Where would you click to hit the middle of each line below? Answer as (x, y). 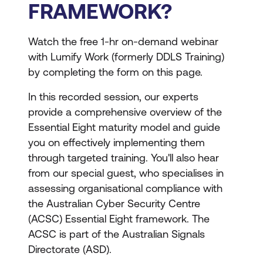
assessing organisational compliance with (125, 188)
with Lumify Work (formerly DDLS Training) (126, 57)
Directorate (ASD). (70, 249)
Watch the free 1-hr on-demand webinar (123, 41)
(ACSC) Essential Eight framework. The (119, 219)
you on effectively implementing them (117, 142)
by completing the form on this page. (115, 72)
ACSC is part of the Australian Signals (117, 234)
